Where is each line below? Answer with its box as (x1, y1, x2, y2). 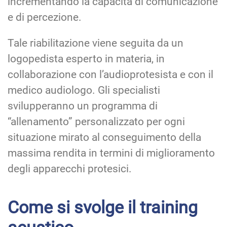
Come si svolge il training (8, 197, 198, 217)
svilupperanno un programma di (8, 99, 158, 112)
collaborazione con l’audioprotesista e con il (8, 68, 213, 81)
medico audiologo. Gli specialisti (8, 84, 160, 96)
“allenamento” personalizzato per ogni (8, 115, 185, 128)
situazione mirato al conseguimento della (8, 131, 201, 143)
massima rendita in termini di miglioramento (8, 146, 215, 159)
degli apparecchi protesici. (8, 162, 132, 175)
